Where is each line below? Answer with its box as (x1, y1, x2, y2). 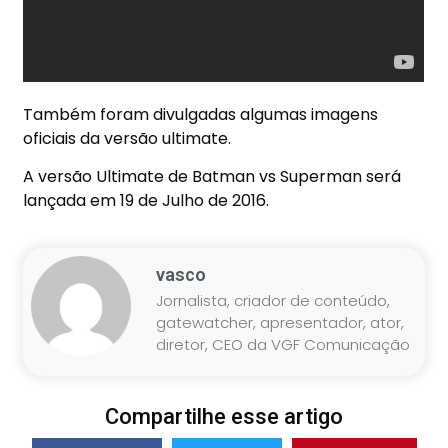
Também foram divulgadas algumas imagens (23, 103, 379, 127)
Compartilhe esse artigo (105, 403, 343, 429)
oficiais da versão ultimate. (23, 127, 232, 151)
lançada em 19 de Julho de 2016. (23, 189, 270, 213)
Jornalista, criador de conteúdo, (156, 289, 391, 311)
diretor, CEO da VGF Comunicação (156, 333, 411, 355)
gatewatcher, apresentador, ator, (156, 311, 405, 333)
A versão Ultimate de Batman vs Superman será (23, 165, 402, 189)
